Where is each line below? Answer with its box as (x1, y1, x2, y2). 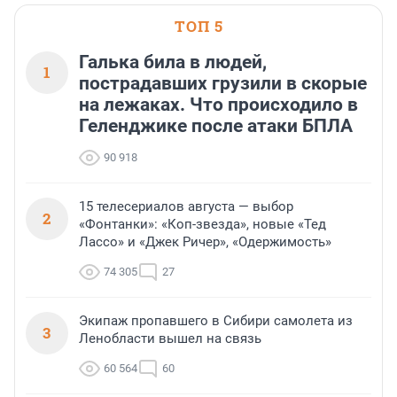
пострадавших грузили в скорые (79, 73, 367, 95)
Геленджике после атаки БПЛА (79, 115, 353, 137)
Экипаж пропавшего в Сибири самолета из (79, 313, 353, 330)
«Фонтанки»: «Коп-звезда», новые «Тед (79, 216, 326, 233)
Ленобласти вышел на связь (79, 331, 261, 347)
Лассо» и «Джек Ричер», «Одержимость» (79, 234, 331, 251)
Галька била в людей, (79, 51, 267, 74)
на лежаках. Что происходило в (79, 94, 358, 116)
